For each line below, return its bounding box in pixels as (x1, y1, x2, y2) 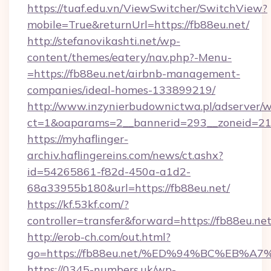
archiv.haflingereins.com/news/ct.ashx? (27, 148, 223, 162)
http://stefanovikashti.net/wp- (27, 34, 180, 48)
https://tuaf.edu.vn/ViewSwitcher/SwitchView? (27, 1, 267, 15)
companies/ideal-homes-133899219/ (27, 83, 215, 97)
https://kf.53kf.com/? (27, 197, 129, 211)
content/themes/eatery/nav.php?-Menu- (27, 50, 232, 64)
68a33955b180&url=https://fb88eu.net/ (27, 181, 230, 195)
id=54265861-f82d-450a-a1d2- (27, 165, 191, 178)
